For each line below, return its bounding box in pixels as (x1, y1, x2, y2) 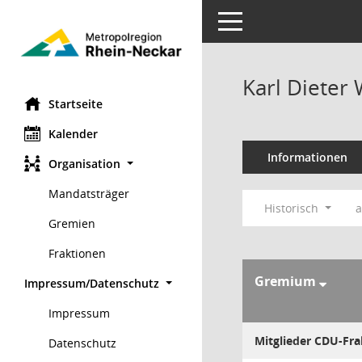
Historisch (264, 200, 322, 216)
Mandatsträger (48, 185, 129, 201)
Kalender (48, 125, 98, 141)
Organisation (48, 155, 120, 171)
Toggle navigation (217, 12, 313, 27)
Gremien (48, 215, 95, 231)
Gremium (255, 272, 319, 290)
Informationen (267, 149, 347, 165)
